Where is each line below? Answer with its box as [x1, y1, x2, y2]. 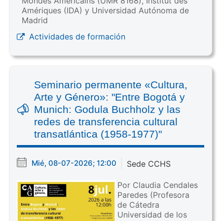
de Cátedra [117, 199, 159, 210]
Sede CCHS [126, 158, 171, 169]
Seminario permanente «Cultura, [34, 78, 187, 90]
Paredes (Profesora [117, 189, 189, 200]
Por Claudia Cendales [117, 180, 198, 190]
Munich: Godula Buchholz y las [34, 103, 181, 115]
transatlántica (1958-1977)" [34, 128, 162, 140]
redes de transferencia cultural [34, 115, 178, 127]
